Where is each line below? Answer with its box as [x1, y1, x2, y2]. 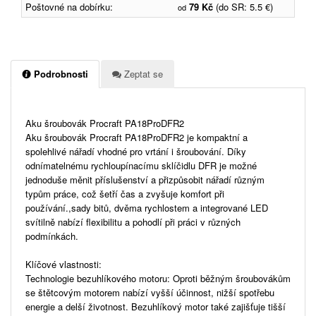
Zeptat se [121, 66, 163, 80]
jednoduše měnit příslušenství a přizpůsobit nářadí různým [25, 172, 265, 186]
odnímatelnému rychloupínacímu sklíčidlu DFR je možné [25, 158, 257, 172]
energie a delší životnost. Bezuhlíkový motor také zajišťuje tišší [25, 299, 286, 313]
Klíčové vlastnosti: [25, 257, 102, 271]
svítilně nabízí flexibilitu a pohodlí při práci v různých [25, 214, 241, 229]
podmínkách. [25, 229, 78, 243]
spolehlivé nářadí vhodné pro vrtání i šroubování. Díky [25, 144, 246, 158]
